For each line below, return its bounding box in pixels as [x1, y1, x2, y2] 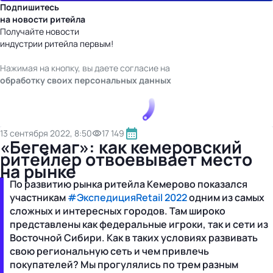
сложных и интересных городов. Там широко [10, 204, 225, 218]
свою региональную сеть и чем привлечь [10, 244, 209, 258]
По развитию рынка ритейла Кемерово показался [10, 177, 247, 191]
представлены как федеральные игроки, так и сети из [10, 218, 268, 232]
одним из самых [187, 191, 264, 205]
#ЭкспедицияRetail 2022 [68, 191, 187, 205]
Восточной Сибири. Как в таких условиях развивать [10, 231, 258, 245]
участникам [10, 191, 68, 205]
